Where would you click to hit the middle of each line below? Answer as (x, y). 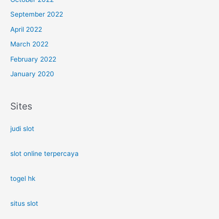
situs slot (24, 204)
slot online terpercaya (45, 154)
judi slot (22, 129)
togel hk (23, 179)
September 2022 (37, 14)
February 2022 (33, 59)
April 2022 (26, 29)
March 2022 (30, 44)
